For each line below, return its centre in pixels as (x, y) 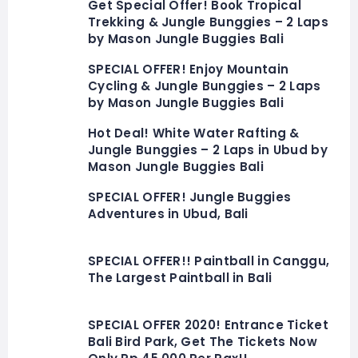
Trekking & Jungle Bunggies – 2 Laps (208, 22)
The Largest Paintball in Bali (180, 278)
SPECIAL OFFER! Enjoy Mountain (189, 70)
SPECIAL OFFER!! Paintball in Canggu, (209, 261)
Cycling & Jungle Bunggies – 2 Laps (205, 86)
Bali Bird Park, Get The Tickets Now (203, 342)
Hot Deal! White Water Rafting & (194, 133)
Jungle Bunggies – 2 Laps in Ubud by (208, 150)
